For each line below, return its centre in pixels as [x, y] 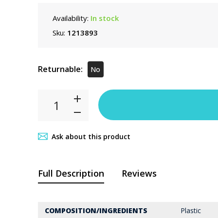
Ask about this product [91, 136]
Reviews [139, 173]
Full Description [71, 173]
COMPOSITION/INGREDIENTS [96, 210]
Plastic [191, 210]
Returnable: [60, 69]
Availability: [71, 18]
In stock [104, 18]
